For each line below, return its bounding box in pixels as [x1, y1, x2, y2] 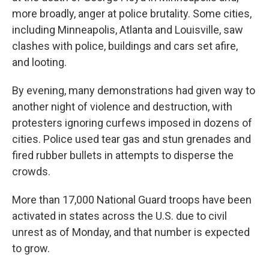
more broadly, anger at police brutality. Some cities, [12, 7, 252, 20]
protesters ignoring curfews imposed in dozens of [12, 116, 252, 129]
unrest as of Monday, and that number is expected [12, 226, 250, 238]
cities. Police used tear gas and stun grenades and [12, 133, 251, 145]
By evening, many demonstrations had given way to [12, 84, 255, 97]
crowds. [12, 165, 50, 178]
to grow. [12, 242, 50, 255]
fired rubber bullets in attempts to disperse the [12, 149, 234, 162]
